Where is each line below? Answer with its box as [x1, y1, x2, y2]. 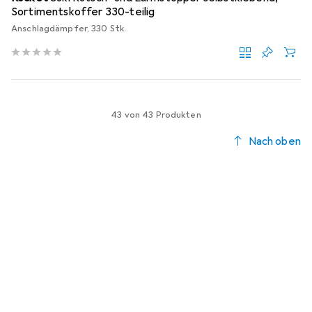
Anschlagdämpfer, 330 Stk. [11, 23, 127, 35]
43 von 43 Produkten [111, 109, 201, 121]
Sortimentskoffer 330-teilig [11, 5, 156, 19]
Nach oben [248, 134, 301, 149]
